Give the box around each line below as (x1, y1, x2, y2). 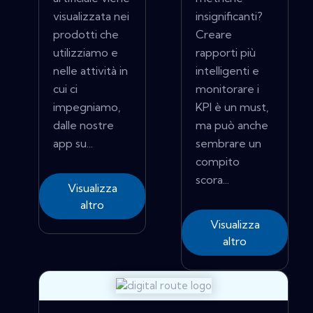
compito (196, 154, 240, 169)
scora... (196, 173, 229, 187)
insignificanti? (196, 9, 263, 24)
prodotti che (53, 27, 119, 42)
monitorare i (196, 82, 259, 96)
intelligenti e (196, 64, 259, 78)
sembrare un (196, 136, 261, 151)
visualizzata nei (53, 9, 129, 24)
